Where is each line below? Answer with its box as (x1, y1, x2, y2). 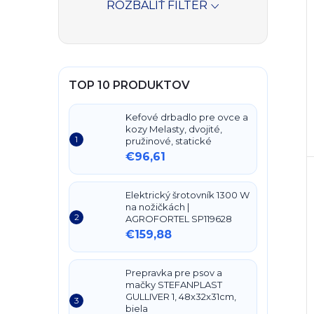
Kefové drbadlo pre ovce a (125, 111, 248, 123)
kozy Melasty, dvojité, (125, 123, 222, 135)
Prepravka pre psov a (125, 267, 222, 278)
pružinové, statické (125, 135, 212, 146)
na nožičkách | (125, 201, 189, 212)
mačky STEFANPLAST (125, 279, 222, 290)
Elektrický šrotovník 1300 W (125, 189, 250, 200)
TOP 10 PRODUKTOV (69, 78, 190, 92)
